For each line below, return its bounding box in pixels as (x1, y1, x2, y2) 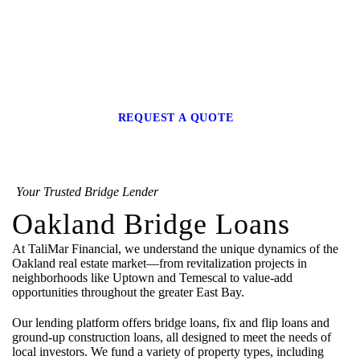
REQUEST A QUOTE (117, 112, 234, 125)
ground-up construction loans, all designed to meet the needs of (12, 330, 331, 345)
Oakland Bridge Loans (12, 208, 290, 241)
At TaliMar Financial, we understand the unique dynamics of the (12, 242, 338, 256)
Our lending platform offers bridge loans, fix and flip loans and (12, 316, 329, 330)
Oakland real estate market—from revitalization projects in (12, 256, 307, 271)
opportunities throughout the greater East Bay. (12, 285, 244, 300)
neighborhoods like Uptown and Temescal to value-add (12, 271, 292, 285)
